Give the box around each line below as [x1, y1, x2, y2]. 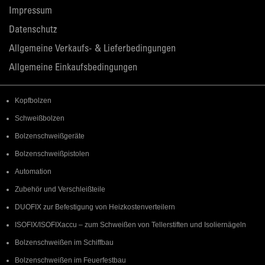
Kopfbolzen [15, 96, 51, 105]
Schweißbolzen [15, 114, 64, 122]
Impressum [9, 7, 52, 17]
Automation [15, 167, 51, 176]
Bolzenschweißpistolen [15, 150, 89, 158]
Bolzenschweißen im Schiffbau [15, 238, 114, 247]
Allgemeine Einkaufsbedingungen [9, 63, 137, 73]
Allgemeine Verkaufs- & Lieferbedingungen [9, 44, 176, 54]
